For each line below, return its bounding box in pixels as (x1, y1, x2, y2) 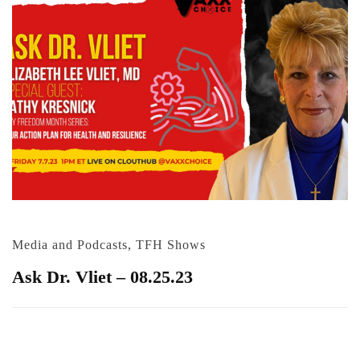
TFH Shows (136, 237, 206, 252)
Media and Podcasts (12, 237, 128, 252)
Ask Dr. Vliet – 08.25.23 (12, 266, 193, 287)
